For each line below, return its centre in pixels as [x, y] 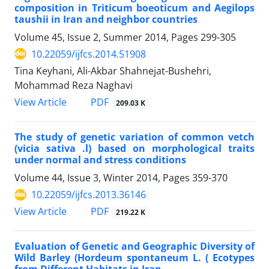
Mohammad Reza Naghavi [74, 85]
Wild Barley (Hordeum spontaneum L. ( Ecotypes [134, 258]
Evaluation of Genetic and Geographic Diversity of [134, 246]
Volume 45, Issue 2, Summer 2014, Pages [107, 37]
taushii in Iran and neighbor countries [106, 19]
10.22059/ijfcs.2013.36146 [89, 195]
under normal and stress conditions [100, 160]
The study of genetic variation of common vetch [134, 137]
